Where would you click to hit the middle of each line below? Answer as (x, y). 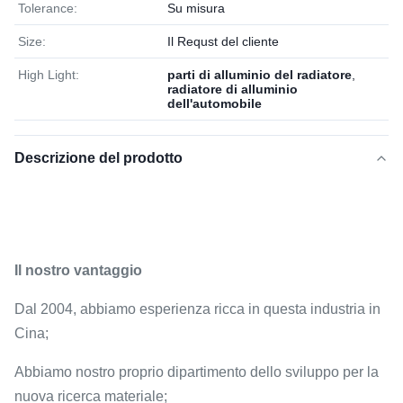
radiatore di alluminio (233, 89)
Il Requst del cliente (223, 41)
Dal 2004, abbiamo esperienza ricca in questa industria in (197, 309)
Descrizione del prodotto (99, 158)
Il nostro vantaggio (78, 270)
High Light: (49, 75)
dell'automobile (215, 103)
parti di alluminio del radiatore (260, 75)
